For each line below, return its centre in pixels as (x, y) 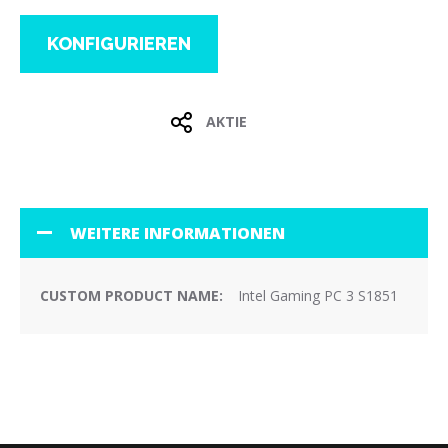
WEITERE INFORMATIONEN (177, 233)
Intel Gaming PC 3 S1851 (318, 296)
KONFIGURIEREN (119, 43)
